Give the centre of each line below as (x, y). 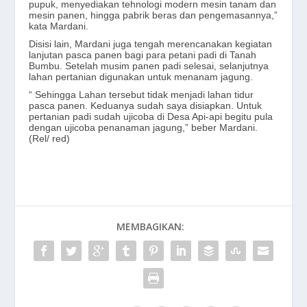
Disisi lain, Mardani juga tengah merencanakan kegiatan (151, 44)
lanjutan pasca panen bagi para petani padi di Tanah (143, 55)
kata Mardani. (59, 26)
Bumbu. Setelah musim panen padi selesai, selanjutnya (149, 66)
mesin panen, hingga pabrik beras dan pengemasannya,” (153, 15)
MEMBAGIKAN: (150, 227)
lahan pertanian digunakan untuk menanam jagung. (141, 77)
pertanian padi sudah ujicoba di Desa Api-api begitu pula (151, 117)
